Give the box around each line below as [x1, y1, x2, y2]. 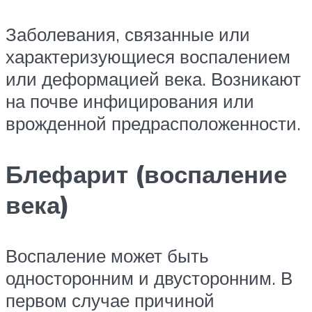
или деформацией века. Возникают [6, 67, 301, 90]
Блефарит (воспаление [6, 159, 287, 189]
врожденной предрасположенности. [6, 111, 301, 134]
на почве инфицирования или [6, 89, 254, 112]
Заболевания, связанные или [6, 22, 250, 45]
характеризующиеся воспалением [6, 45, 290, 68]
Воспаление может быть [6, 244, 209, 267]
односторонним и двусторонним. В [6, 267, 292, 290]
